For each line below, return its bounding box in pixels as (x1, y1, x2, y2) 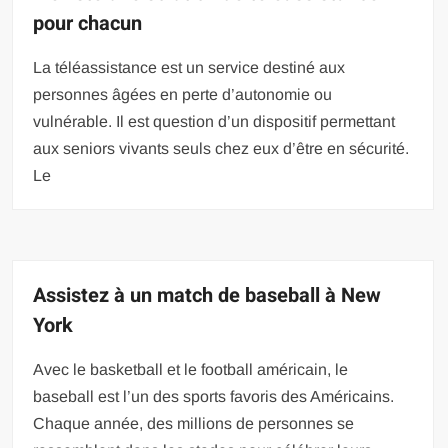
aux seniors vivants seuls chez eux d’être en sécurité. (33, 140, 410, 157)
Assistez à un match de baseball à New (33, 281, 382, 310)
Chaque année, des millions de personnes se (33, 415, 355, 432)
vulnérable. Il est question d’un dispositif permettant (33, 113, 396, 130)
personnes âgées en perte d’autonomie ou (33, 86, 333, 103)
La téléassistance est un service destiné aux (33, 59, 346, 76)
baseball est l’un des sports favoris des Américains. (33, 388, 395, 405)
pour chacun (33, 9, 143, 38)
